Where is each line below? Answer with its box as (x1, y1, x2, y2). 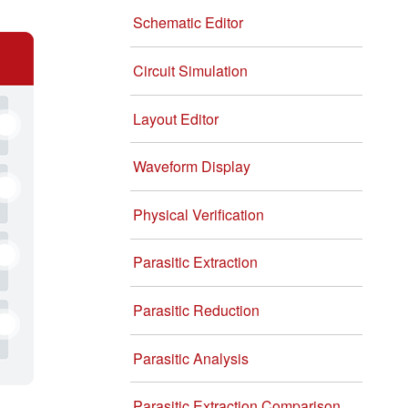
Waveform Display (133, 156, 250, 178)
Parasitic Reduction (133, 299, 260, 321)
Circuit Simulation (133, 59, 248, 81)
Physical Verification (133, 203, 264, 225)
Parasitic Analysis (133, 347, 249, 369)
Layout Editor (133, 107, 219, 129)
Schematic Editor (133, 12, 243, 34)
